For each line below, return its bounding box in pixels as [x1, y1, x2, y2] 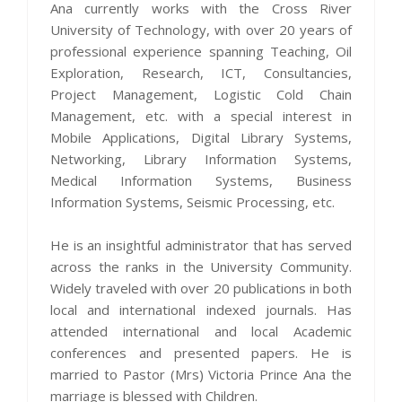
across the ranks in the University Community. [50, 257, 352, 275]
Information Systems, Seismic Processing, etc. [50, 192, 335, 211]
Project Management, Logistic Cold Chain [50, 84, 352, 103]
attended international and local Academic [50, 321, 352, 340]
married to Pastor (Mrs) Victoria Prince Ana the [50, 364, 352, 383]
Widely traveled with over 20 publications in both [50, 278, 352, 297]
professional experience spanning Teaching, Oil [50, 41, 352, 60]
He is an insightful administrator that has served [50, 235, 352, 254]
